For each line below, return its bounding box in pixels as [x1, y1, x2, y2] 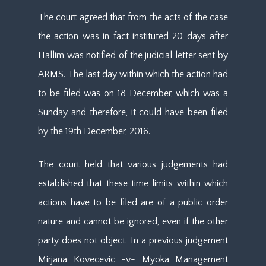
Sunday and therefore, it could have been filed [38, 107, 228, 118]
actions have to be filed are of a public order [38, 197, 228, 208]
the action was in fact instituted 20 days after [38, 31, 228, 42]
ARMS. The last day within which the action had [38, 69, 228, 80]
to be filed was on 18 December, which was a [38, 88, 228, 99]
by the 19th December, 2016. [38, 126, 150, 137]
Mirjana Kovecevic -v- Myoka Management [38, 254, 228, 265]
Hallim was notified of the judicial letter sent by [38, 50, 228, 61]
